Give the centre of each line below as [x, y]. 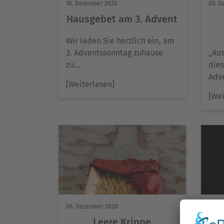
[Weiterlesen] [90, 84]
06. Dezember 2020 [92, 206]
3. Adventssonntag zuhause [114, 52]
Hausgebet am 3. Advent [122, 19]
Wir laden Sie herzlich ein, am [120, 40]
